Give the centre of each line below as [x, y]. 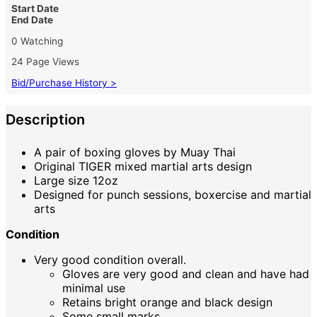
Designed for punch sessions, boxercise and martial [173, 194]
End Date [32, 20]
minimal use [94, 288]
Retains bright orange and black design [167, 302]
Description [45, 119]
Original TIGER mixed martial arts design [143, 166]
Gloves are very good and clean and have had [186, 273]
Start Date [35, 9]
